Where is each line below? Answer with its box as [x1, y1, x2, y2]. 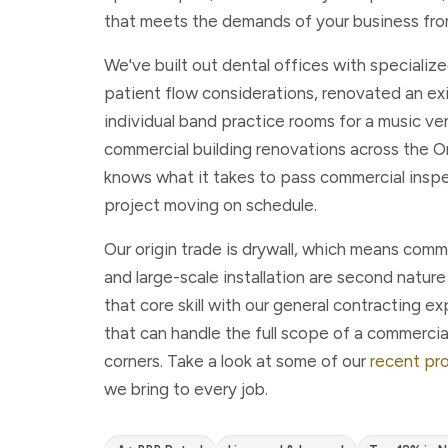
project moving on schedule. [104, 195, 317, 216]
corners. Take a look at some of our [104, 351, 370, 372]
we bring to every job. [104, 379, 268, 400]
